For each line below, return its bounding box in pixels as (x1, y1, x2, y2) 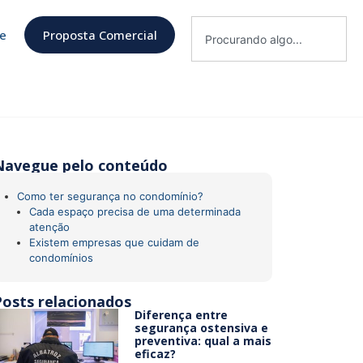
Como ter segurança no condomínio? (17, 190, 204, 203)
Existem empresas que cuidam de (29, 236, 200, 250)
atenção (29, 220, 70, 234)
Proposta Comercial (42, 27, 157, 43)
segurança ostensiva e (135, 320, 269, 336)
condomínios (29, 251, 94, 265)
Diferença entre (135, 307, 228, 323)
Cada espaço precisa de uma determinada (29, 205, 241, 219)
